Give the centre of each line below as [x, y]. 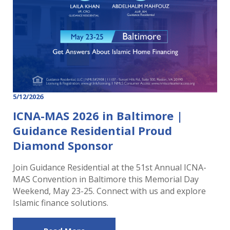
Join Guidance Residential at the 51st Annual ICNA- [110, 167]
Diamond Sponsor [63, 145]
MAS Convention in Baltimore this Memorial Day [106, 179]
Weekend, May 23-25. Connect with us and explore [109, 191]
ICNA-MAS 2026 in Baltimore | [98, 115]
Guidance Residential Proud [92, 130]
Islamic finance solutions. [62, 203]
